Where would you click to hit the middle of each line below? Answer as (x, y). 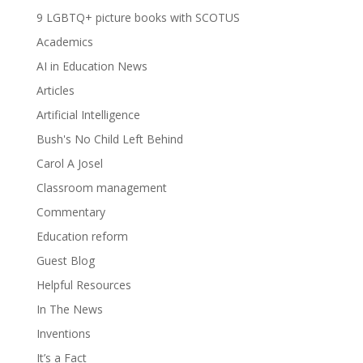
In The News (69, 309)
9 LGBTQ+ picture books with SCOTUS (138, 17)
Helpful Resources (83, 285)
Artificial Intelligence (88, 115)
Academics (64, 42)
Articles (55, 90)
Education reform (82, 236)
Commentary (70, 212)
